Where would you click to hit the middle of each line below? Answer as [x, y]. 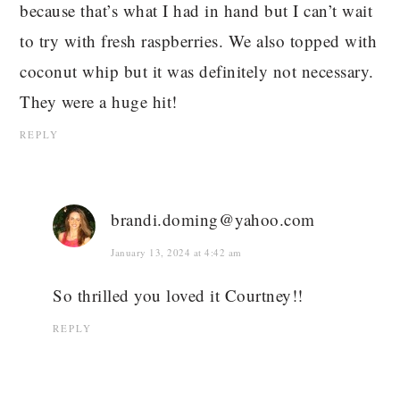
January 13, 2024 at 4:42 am [176, 253]
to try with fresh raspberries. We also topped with [199, 41]
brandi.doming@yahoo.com [213, 220]
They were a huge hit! [99, 102]
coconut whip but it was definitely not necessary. [197, 71]
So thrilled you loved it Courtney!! [178, 296]
